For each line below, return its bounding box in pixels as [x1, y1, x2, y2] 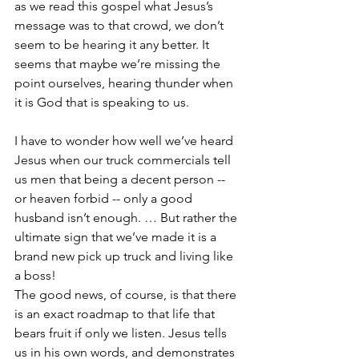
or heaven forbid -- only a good [14, 190, 196, 206]
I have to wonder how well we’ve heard [14, 132, 236, 148]
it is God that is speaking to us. [14, 94, 189, 110]
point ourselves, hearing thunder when [14, 75, 236, 91]
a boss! [14, 267, 56, 283]
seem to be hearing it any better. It [14, 36, 212, 52]
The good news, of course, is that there [14, 286, 240, 302]
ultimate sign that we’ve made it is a [14, 228, 220, 244]
